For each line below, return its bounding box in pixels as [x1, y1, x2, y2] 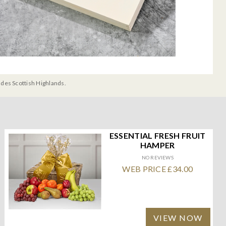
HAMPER [140, 140, 175, 150]
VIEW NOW [153, 212, 203, 222]
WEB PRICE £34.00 [122, 163, 193, 174]
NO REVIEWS [141, 154, 174, 160]
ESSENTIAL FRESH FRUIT [109, 130, 206, 140]
